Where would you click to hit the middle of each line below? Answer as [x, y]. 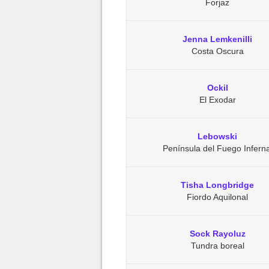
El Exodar [217, 100]
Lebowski [217, 136]
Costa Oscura [217, 51]
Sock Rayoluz [217, 234]
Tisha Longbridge [217, 185]
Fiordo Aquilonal [217, 197]
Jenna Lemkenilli [217, 39]
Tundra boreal [217, 246]
